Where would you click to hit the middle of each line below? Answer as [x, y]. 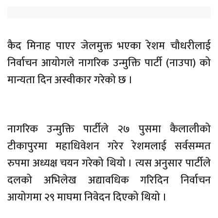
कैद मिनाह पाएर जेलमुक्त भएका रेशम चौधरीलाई [109, 46]
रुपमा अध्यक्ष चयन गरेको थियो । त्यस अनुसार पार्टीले [109, 163]
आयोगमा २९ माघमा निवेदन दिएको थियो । [87, 197]
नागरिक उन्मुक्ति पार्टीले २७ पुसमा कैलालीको [109, 129]
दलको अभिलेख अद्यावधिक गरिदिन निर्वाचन [109, 180]
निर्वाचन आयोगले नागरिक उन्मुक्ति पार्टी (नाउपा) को [109, 63]
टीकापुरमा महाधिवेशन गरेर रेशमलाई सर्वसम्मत [109, 146]
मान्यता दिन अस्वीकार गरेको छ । [70, 80]
